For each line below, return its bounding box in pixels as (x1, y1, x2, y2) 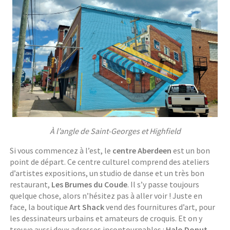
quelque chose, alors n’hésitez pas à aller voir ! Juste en (10, 190, 203, 201)
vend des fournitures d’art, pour (104, 202, 216, 213)
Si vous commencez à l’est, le (10, 145, 113, 156)
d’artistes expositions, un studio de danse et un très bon (10, 168, 205, 179)
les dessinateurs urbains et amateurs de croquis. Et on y (10, 213, 203, 224)
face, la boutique (10, 202, 70, 213)
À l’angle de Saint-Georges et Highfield (49, 126, 181, 137)
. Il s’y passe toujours (127, 179, 200, 190)
